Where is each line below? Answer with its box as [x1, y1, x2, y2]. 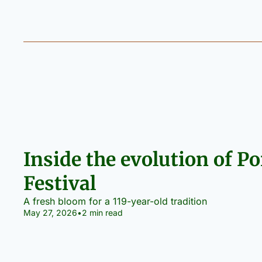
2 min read [82, 207, 123, 218]
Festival [23, 171, 96, 195]
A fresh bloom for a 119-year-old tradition [23, 195, 207, 207]
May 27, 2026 [23, 207, 77, 218]
